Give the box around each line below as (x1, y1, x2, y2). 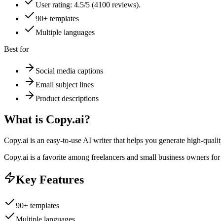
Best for (4, 44, 29, 53)
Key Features (16, 173, 84, 186)
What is (4, 112, 46, 126)
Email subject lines (36, 80, 94, 89)
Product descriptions (36, 94, 99, 103)
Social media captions (36, 66, 103, 75)
